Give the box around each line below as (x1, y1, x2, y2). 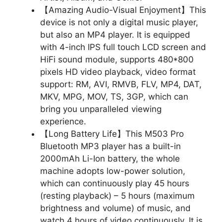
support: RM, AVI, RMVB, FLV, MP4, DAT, (40, 79, 202, 89)
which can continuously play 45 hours (40, 178, 189, 188)
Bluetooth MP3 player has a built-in (40, 141, 181, 151)
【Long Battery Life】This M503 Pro (40, 129, 184, 139)
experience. (40, 116, 86, 126)
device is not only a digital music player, (40, 17, 198, 27)
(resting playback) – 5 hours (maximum (40, 191, 195, 201)
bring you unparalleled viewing (40, 104, 162, 114)
